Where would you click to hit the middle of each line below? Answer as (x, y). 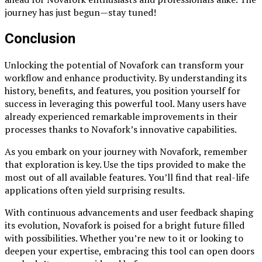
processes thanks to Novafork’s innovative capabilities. (121, 129)
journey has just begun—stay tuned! (80, 13)
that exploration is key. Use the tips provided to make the (125, 164)
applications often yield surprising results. (95, 190)
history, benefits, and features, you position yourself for (123, 91)
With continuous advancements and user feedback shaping (129, 212)
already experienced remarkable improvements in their (121, 116)
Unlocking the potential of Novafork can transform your (124, 65)
